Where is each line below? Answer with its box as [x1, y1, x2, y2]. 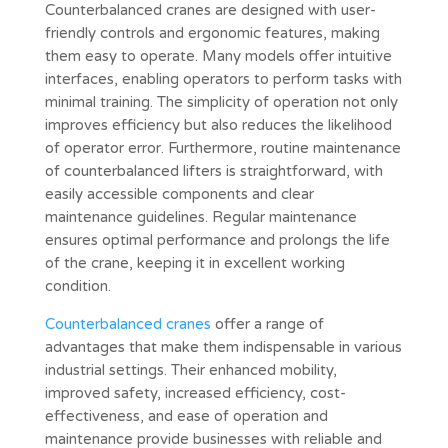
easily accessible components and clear [44, 184, 314, 203]
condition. [44, 276, 111, 295]
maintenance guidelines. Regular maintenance [44, 207, 357, 226]
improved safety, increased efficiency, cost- [44, 383, 346, 402]
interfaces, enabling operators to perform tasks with [44, 69, 402, 88]
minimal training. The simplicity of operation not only [44, 92, 398, 111]
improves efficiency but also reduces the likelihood [44, 115, 392, 134]
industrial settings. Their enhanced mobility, [44, 360, 337, 379]
